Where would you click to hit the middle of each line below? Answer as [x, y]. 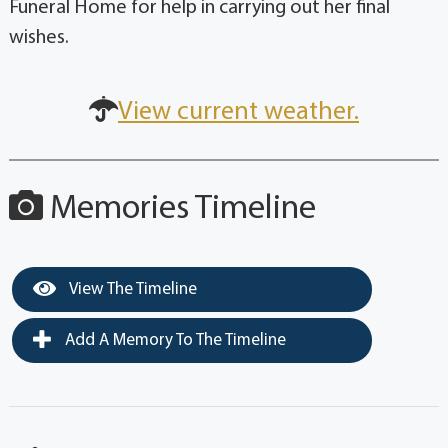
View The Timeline [131, 290]
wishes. [38, 38]
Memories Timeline [179, 210]
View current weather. [238, 113]
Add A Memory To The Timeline [173, 341]
